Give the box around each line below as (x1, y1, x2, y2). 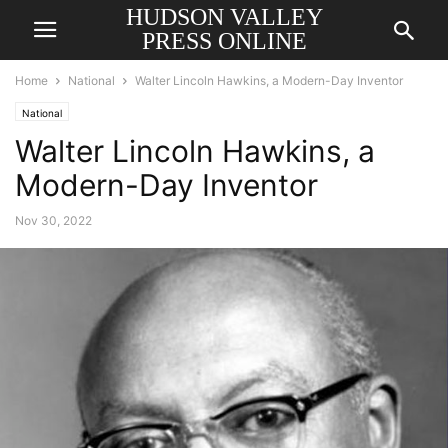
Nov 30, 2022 (15, 213, 92, 228)
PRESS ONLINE (141, 28, 307, 54)
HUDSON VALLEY (125, 4, 323, 30)
